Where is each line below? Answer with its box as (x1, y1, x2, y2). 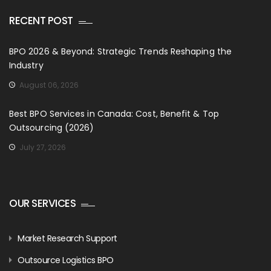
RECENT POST (9, 13, 73, 28)
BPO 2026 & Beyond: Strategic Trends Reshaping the (9, 45, 232, 58)
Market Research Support (18, 232, 117, 245)
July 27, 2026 (19, 142, 66, 153)
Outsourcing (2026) (9, 122, 94, 134)
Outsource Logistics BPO (18, 254, 114, 267)
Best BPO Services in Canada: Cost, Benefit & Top (9, 108, 219, 120)
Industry (9, 59, 44, 72)
